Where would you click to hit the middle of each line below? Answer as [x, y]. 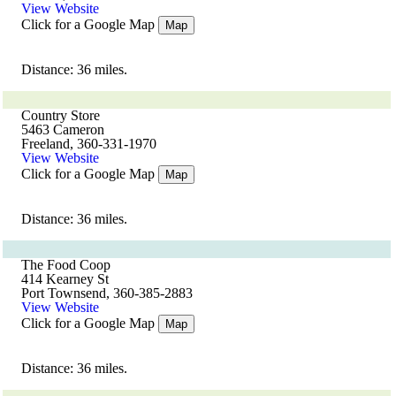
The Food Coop [66, 265]
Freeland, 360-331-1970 [89, 144]
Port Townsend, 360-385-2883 [107, 293]
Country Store [61, 115]
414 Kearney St [65, 279]
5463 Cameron [63, 129]
